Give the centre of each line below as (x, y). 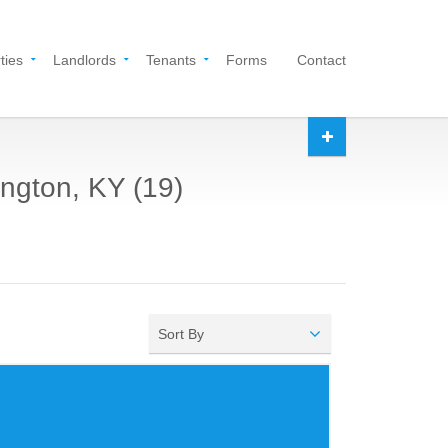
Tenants (171, 60)
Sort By (181, 334)
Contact (321, 60)
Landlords (84, 60)
